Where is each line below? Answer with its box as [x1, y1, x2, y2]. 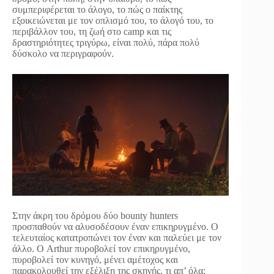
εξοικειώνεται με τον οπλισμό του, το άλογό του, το [12, 15, 213, 26]
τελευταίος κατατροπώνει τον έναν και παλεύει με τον [12, 232, 221, 243]
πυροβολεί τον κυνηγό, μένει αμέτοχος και [12, 254, 178, 265]
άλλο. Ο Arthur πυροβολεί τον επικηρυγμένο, [12, 243, 190, 254]
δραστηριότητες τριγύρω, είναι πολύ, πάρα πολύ [12, 37, 199, 48]
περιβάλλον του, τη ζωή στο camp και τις [12, 26, 171, 37]
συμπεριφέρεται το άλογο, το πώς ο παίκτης [12, 4, 182, 15]
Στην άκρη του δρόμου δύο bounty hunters [12, 210, 178, 221]
